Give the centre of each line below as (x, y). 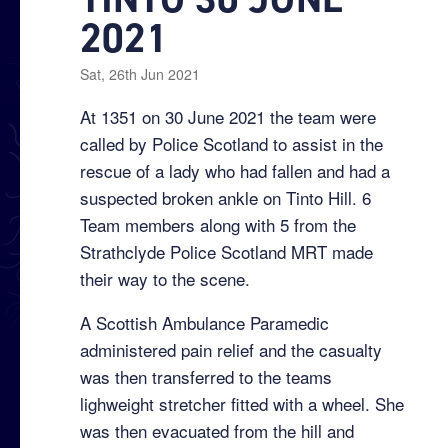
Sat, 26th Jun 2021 (140, 74)
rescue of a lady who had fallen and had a (235, 171)
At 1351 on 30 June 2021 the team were (228, 117)
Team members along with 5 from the (218, 225)
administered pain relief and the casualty (231, 350)
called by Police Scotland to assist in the (231, 144)
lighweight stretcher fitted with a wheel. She (242, 404)
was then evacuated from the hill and (217, 431)
